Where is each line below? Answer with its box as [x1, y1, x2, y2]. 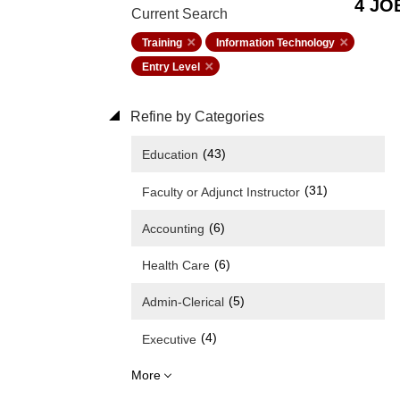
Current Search [131, 6, 228, 21]
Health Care [142, 258, 210, 273]
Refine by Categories [127, 109, 264, 124]
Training [142, 37, 182, 49]
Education [142, 147, 198, 162]
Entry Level [142, 61, 200, 73]
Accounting [142, 221, 204, 236]
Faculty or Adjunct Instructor [142, 184, 300, 199]
